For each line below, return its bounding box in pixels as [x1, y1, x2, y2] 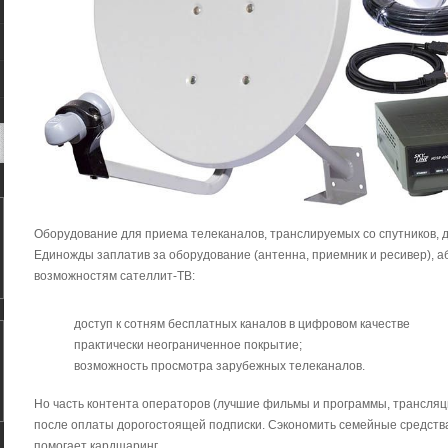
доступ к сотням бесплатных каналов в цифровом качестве [74, 317, 410, 332]
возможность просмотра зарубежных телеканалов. [74, 359, 365, 374]
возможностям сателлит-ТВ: [34, 269, 195, 284]
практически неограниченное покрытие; [74, 338, 302, 353]
